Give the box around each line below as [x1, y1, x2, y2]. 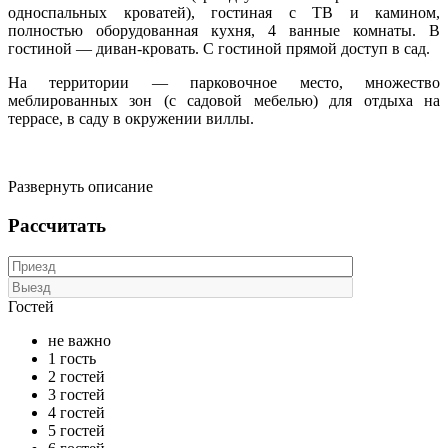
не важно [48, 331, 111, 349]
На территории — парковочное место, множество [8, 74, 440, 92]
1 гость [48, 349, 96, 367]
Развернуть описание [8, 178, 153, 196]
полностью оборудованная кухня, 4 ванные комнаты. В [8, 22, 440, 40]
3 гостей [48, 385, 105, 403]
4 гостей [48, 403, 105, 421]
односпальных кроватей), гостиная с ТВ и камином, [8, 4, 440, 22]
